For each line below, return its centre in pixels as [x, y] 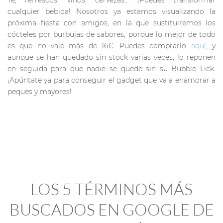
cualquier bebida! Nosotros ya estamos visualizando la [111, 11]
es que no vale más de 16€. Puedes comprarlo [99, 46]
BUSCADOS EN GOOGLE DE [111, 209]
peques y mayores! [40, 91]
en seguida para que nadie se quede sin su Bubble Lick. [111, 68]
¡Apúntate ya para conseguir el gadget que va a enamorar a [111, 80]
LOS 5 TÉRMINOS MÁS [111, 189]
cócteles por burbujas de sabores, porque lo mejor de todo [111, 34]
